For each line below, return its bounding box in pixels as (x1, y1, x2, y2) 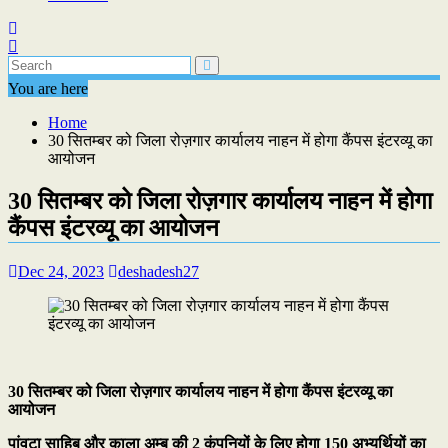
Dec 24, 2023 (18, 262, 104, 280)
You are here (8, 80, 88, 97)
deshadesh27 (118, 262, 199, 280)
